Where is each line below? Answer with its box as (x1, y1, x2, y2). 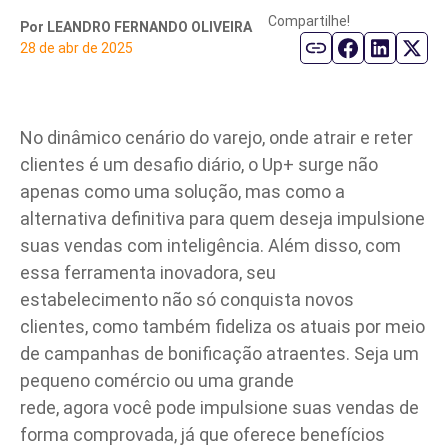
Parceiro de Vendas (56, 39, 185, 57)
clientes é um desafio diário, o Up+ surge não (20, 154, 378, 175)
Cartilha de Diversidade (56, 91, 206, 109)
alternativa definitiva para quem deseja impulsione (20, 208, 425, 229)
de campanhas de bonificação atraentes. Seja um (20, 343, 419, 364)
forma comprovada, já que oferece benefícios (20, 424, 385, 445)
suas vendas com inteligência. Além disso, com (20, 235, 401, 256)
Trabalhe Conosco (56, 143, 178, 161)
